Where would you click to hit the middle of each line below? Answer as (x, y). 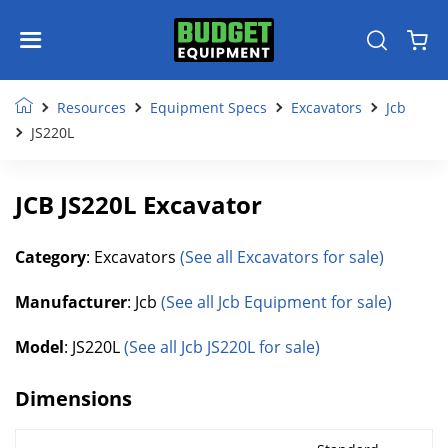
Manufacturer (71, 302)
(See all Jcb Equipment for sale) (276, 302)
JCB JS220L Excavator (138, 204)
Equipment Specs (208, 107)
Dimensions (73, 398)
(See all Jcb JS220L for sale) (222, 347)
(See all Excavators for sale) (282, 257)
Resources (91, 107)
